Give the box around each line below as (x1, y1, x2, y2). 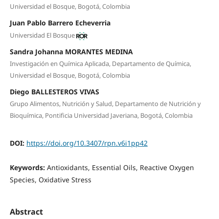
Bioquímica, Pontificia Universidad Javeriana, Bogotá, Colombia (9, 111, 193, 120)
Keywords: (9, 163, 47, 173)
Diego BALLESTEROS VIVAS (9, 87, 99, 97)
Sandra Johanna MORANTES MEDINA (9, 47, 133, 57)
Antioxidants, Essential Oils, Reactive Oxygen (46, 163, 194, 173)
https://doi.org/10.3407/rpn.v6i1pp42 (26, 138, 148, 148)
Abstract (9, 206, 43, 218)
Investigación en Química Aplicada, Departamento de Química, (9, 59, 191, 68)
